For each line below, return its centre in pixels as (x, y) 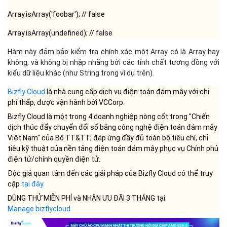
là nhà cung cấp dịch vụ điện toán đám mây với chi (127, 91)
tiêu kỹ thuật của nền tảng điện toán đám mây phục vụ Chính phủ (113, 148)
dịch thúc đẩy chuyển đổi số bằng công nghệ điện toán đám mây (112, 127)
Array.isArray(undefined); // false (60, 33)
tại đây (32, 184)
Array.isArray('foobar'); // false (56, 14)
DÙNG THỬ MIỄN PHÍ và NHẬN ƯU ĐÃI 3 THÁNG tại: (87, 198)
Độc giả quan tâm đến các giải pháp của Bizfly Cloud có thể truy (110, 173)
